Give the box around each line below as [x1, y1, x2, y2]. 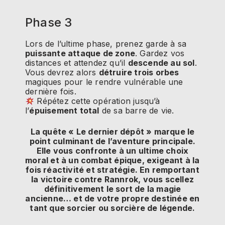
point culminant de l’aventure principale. [29, 136, 196, 146]
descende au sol [128, 58, 195, 68]
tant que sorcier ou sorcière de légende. [30, 202, 195, 213]
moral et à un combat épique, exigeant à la [25, 155, 200, 165]
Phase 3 [25, 15, 72, 30]
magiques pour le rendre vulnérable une [25, 77, 183, 87]
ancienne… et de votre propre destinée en [25, 193, 200, 203]
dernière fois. [25, 86, 76, 97]
